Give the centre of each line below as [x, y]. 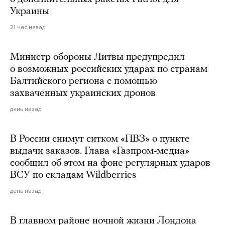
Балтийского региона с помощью [84, 81]
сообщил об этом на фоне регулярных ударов [110, 163]
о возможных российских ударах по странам [109, 69]
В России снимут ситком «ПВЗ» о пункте [100, 139]
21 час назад [28, 27]
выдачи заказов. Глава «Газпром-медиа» [100, 151]
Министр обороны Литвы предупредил [97, 57]
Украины [30, 11]
